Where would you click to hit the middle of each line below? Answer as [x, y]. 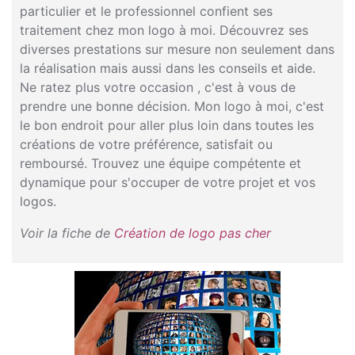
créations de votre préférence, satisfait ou [146, 144]
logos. [38, 201]
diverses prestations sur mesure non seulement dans [177, 49]
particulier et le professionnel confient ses [146, 11]
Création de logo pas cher [193, 233]
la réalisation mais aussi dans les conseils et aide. [168, 68]
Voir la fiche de [67, 233]
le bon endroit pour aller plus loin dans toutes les [167, 125]
